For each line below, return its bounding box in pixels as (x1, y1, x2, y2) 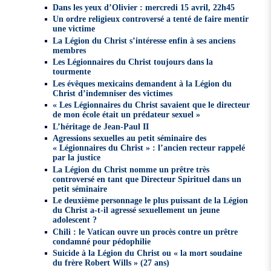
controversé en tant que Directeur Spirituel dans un (52, 174, 241, 184)
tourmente (52, 67, 91, 77)
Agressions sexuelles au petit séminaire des (52, 133, 206, 143)
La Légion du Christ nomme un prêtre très (52, 164, 209, 174)
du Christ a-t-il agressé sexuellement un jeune (52, 205, 220, 215)
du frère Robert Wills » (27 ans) (52, 258, 169, 268)
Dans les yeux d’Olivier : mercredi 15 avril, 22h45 (52, 2, 235, 12)
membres (52, 45, 86, 55)
